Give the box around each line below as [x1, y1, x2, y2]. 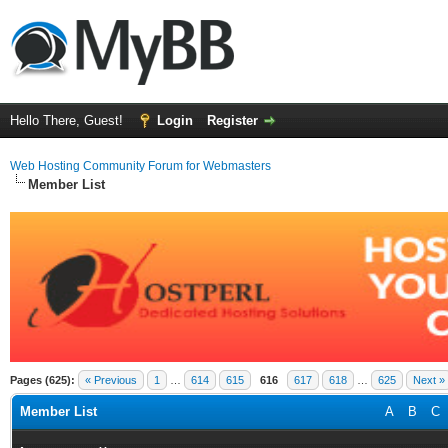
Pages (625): [10, 374, 75, 386]
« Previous [85, 374, 137, 386]
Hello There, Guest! [10, 113, 127, 128]
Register [207, 113, 258, 128]
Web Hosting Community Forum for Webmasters [10, 159, 271, 173]
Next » [413, 374, 445, 386]
